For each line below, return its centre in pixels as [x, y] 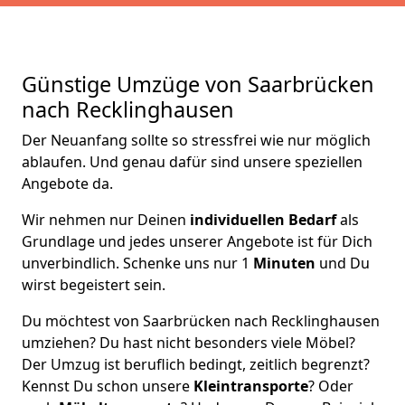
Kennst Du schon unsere [108, 386]
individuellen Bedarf [261, 220]
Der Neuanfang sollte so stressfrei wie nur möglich [196, 140]
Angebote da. [67, 184]
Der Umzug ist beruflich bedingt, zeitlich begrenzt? [196, 364]
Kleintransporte [251, 386]
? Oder [331, 386]
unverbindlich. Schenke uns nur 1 [137, 263]
